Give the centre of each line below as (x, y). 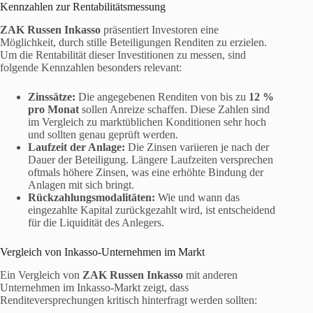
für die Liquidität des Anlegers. (96, 222)
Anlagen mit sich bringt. (81, 184)
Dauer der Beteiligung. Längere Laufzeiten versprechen (151, 159)
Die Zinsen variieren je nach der (197, 147)
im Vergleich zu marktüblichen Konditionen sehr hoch (147, 122)
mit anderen (210, 275)
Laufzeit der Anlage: (77, 147)
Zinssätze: (52, 96)
